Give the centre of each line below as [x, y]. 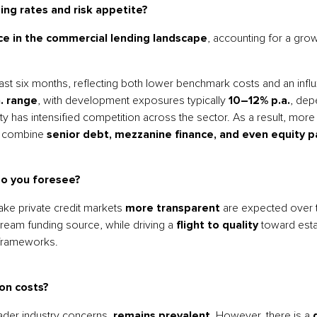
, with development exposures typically [133, 100]
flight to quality [217, 225]
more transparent [173, 208]
